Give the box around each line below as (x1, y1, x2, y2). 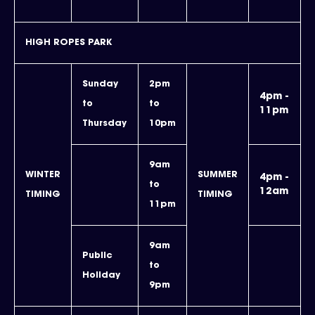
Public (82, 252, 112, 260)
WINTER (25, 171, 60, 179)
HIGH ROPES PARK (25, 39, 112, 47)
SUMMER (198, 171, 238, 179)
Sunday (82, 80, 118, 89)
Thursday (82, 120, 127, 128)
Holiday (82, 271, 120, 280)
